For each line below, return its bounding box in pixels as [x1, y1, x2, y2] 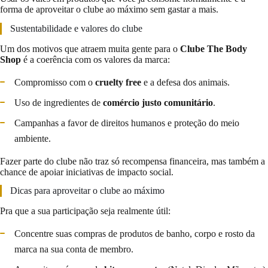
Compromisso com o [14, 77, 95, 87]
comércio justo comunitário [103, 97, 213, 108]
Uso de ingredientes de [14, 97, 103, 108]
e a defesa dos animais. [141, 77, 230, 87]
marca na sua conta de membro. [14, 244, 133, 255]
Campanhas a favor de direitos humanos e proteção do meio [14, 117, 239, 128]
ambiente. [14, 133, 51, 144]
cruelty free [95, 77, 141, 87]
